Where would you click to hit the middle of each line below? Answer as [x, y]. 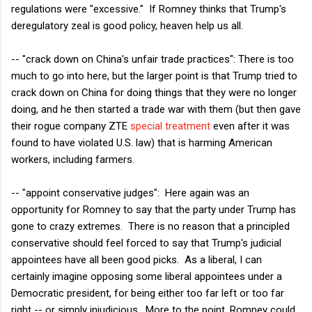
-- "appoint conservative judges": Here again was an [130, 193]
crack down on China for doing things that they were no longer [154, 92]
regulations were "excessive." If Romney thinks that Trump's [149, 9]
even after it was [250, 126]
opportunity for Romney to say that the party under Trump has [154, 209]
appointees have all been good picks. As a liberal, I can [136, 259]
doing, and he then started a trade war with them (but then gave [156, 109]
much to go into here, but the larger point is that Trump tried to [154, 76]
